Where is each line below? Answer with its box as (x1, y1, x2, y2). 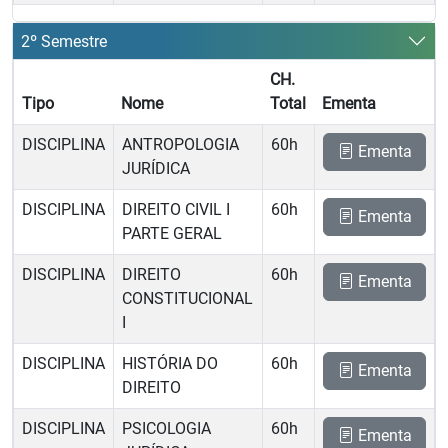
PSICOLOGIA (122, 419, 211, 438)
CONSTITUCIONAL (122, 289, 253, 308)
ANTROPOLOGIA (122, 135, 239, 154)
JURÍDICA (122, 159, 190, 178)
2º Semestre (21, 31, 107, 51)
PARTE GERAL (122, 224, 222, 243)
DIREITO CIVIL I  (122, 200, 234, 219)
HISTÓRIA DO (122, 354, 218, 373)
